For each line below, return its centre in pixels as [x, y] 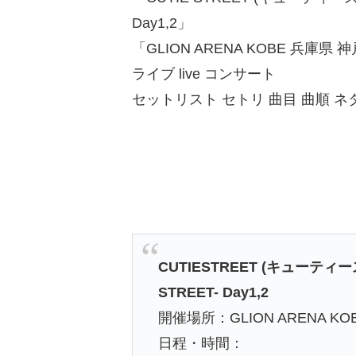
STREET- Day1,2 [214, 292]
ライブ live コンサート [206, 74]
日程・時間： [201, 343]
